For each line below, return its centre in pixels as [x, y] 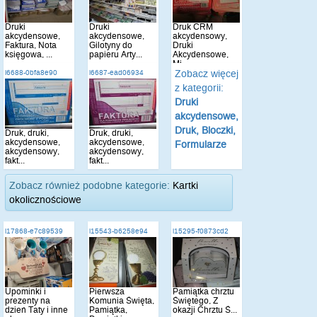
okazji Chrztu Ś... [205, 310]
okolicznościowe [45, 200]
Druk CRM [193, 27]
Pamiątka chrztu [204, 291]
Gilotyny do [110, 45]
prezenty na [28, 300]
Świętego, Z [196, 300]
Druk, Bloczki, [206, 130]
